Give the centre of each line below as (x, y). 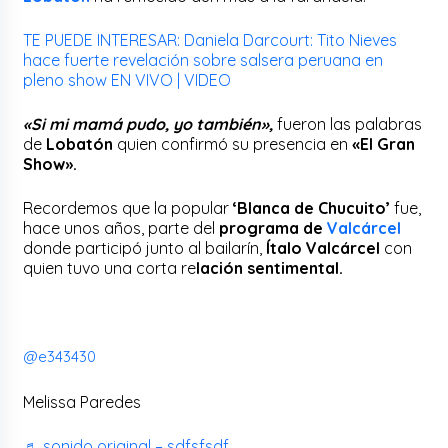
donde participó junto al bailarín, (143, 247)
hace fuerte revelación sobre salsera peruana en (203, 59)
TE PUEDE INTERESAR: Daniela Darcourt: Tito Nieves (210, 39)
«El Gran (384, 143)
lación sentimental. (270, 267)
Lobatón (82, 143)
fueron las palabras (350, 123)
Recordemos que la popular (128, 207)
